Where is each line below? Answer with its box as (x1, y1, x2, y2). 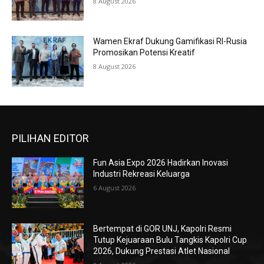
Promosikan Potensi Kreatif (93, 48, 196, 58)
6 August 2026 (93, 183, 136, 193)
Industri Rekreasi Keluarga (93, 169, 190, 179)
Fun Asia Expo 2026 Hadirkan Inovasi (93, 158, 229, 168)
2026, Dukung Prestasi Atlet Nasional (93, 246, 230, 256)
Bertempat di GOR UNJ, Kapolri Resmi (93, 223, 232, 233)
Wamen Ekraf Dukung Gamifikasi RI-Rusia (93, 37, 247, 47)
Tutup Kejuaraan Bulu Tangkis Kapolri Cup (93, 235, 247, 245)
